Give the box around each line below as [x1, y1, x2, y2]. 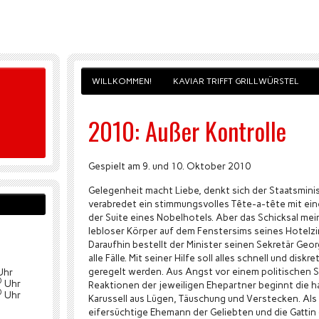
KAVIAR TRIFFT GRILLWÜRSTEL [173, 76, 299, 86]
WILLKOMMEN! [92, 76, 152, 86]
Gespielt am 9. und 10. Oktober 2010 [88, 160, 251, 172]
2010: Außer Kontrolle [88, 113, 286, 149]
